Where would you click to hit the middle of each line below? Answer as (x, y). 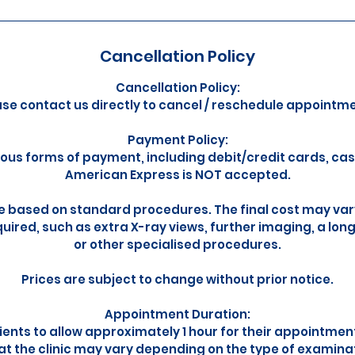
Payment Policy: (177, 140)
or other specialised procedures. (177, 244)
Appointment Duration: (177, 314)
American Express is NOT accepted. (177, 175)
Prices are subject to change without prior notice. (177, 279)
